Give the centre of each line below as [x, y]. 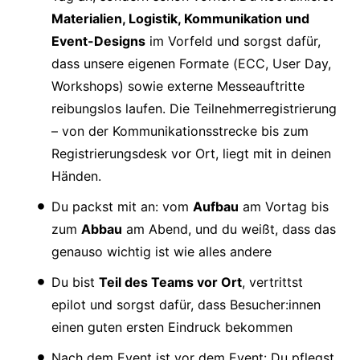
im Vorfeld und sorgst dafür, [233, 41]
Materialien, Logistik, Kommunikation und [180, 19]
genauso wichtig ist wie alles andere [162, 252]
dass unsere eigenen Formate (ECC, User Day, [191, 64]
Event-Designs [98, 41]
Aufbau [216, 207]
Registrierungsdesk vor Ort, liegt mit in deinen [191, 154]
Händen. [76, 176]
